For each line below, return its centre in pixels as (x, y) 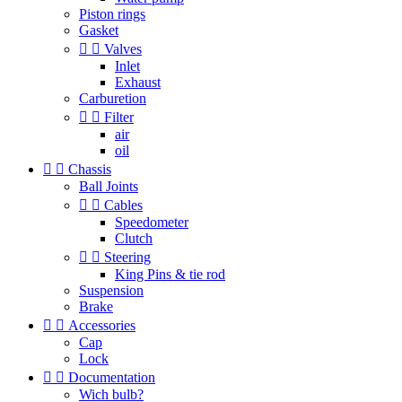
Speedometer (152, 222)
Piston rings (112, 14)
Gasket (99, 30)
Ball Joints (109, 186)
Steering (127, 257)
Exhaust (138, 82)
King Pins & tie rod (170, 274)
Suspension (111, 290)
